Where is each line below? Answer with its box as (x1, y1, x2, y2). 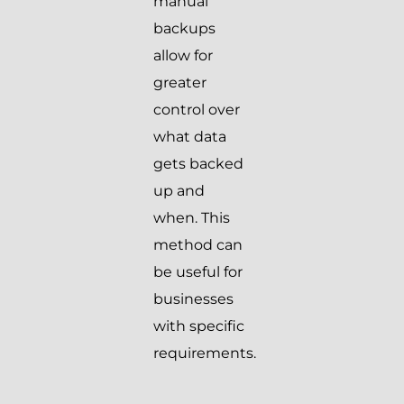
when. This (153, 209, 230, 227)
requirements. (153, 344, 256, 363)
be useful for (153, 263, 243, 281)
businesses (153, 290, 234, 308)
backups (153, 20, 216, 38)
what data (153, 128, 226, 146)
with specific (153, 317, 244, 335)
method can (153, 236, 243, 254)
